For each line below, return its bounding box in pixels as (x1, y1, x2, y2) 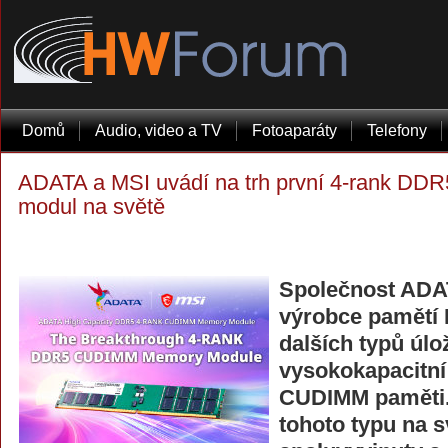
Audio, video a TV (95, 122, 222, 139)
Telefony (367, 122, 427, 139)
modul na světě (18, 194, 165, 219)
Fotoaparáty (252, 122, 337, 139)
